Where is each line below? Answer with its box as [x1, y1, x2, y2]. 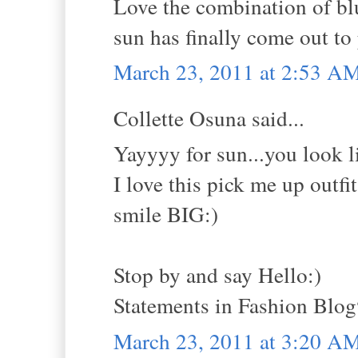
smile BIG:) [113, 199, 218, 229]
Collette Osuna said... [113, 102, 304, 133]
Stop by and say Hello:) [113, 260, 321, 290]
